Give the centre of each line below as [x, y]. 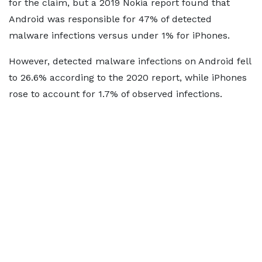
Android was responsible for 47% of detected [110, 19]
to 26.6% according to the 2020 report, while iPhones [128, 77]
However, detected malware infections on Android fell [130, 61]
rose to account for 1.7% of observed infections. [116, 94]
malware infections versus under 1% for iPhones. [119, 35]
